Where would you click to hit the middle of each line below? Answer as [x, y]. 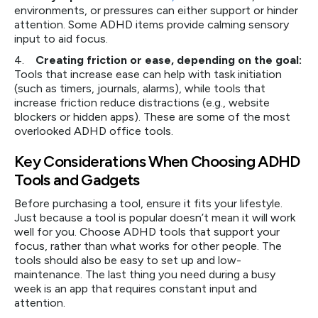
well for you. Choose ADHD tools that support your [147, 232]
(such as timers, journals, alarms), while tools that [140, 88]
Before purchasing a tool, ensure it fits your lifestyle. [148, 203]
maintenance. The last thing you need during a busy [145, 274]
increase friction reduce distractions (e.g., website [142, 103]
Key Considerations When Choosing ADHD [157, 161]
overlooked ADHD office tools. [94, 131]
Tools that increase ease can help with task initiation [148, 74]
